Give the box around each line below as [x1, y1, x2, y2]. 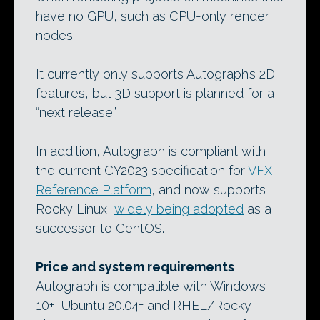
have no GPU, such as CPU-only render [36, 9, 269, 24]
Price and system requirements [36, 259, 234, 274]
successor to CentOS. [36, 221, 164, 236]
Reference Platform [36, 182, 151, 197]
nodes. [36, 28, 75, 43]
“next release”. [36, 105, 117, 120]
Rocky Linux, [36, 201, 114, 216]
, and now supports [151, 182, 266, 197]
